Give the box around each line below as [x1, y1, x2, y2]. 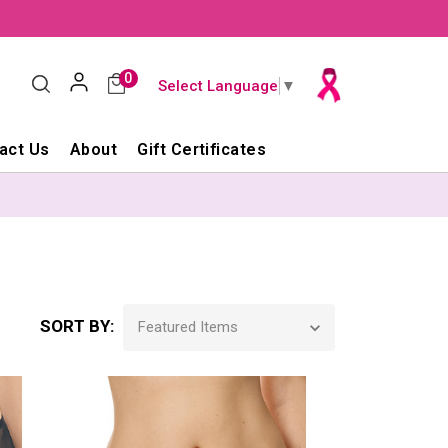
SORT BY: [40, 316, 115, 337]
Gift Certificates [137, 140, 267, 159]
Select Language [158, 77, 278, 96]
